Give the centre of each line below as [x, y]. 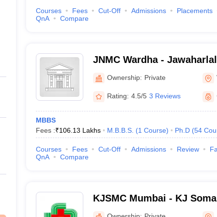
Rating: [118, 96]
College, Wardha [131, 72]
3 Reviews [165, 96]
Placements [194, 11]
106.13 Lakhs [80, 130]
